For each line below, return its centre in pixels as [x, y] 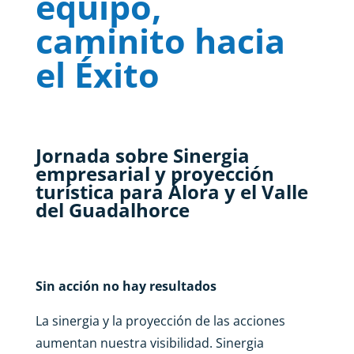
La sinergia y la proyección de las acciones [160, 321]
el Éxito [97, 75]
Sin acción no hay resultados [126, 286]
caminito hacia [160, 41]
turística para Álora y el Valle [171, 192]
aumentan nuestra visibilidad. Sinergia [149, 343]
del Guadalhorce [112, 210]
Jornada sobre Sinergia [142, 155]
